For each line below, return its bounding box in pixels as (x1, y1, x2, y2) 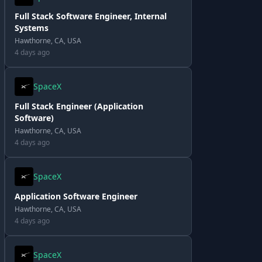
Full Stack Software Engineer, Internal (15, 11, 167, 22)
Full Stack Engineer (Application (15, 101, 143, 112)
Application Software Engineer (15, 191, 137, 202)
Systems (15, 22, 49, 33)
